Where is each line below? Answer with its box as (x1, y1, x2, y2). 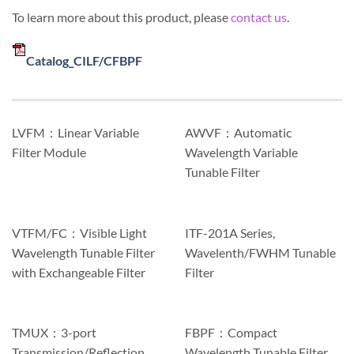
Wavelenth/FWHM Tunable (184, 244, 336, 260)
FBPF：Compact (184, 324, 277, 340)
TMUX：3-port (11, 324, 96, 340)
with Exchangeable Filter (11, 264, 145, 280)
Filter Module (11, 145, 86, 160)
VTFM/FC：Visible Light (11, 224, 147, 240)
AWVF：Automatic (184, 125, 292, 141)
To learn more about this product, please (12, 9, 231, 24)
